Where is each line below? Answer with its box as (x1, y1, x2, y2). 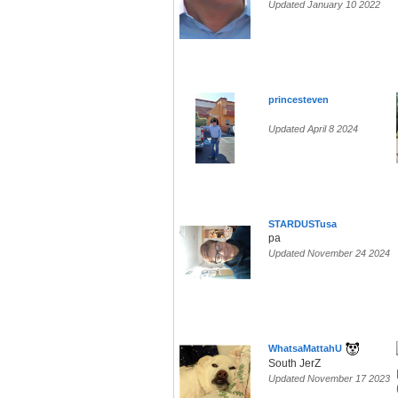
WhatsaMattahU (268, 343, 342, 354)
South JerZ (268, 357, 321, 370)
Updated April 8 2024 (268, 123, 358, 135)
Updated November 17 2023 (268, 373, 390, 385)
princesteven (268, 94, 329, 106)
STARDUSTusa (268, 219, 337, 230)
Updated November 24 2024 (268, 248, 390, 259)
